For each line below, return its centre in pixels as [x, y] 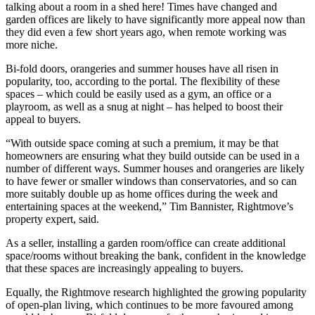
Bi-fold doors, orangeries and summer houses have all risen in [142, 69]
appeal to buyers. [43, 120]
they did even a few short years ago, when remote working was [146, 32]
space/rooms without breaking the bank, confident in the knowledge [156, 256]
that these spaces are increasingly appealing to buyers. [124, 269]
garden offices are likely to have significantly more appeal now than [155, 20]
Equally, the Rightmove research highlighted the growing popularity [156, 292]
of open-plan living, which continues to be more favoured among [149, 305]
